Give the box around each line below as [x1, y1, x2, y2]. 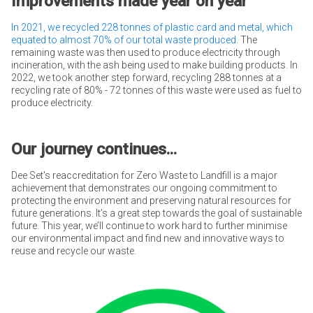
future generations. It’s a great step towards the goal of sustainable [10, 207, 302, 219]
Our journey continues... [10, 139, 177, 159]
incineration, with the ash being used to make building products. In [10, 59, 298, 71]
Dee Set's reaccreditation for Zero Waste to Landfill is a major [10, 169, 277, 181]
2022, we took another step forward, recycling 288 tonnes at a [10, 71, 282, 83]
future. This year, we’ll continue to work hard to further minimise [10, 219, 287, 231]
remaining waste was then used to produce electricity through [10, 46, 280, 58]
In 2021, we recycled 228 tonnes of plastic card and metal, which [10, 21, 293, 33]
